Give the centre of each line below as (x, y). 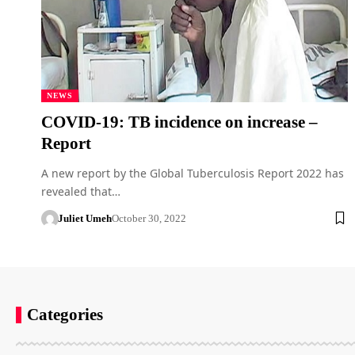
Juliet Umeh (84, 218)
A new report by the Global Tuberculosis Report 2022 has (193, 173)
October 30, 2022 (149, 218)
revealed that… (81, 191)
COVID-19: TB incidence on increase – (179, 122)
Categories (65, 314)
